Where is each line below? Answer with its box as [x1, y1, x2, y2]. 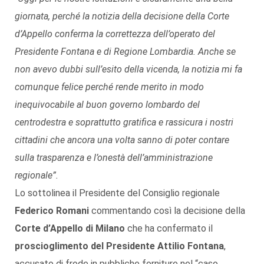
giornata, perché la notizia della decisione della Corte [15, 10, 229, 22]
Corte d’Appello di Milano [15, 222, 125, 234]
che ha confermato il [125, 222, 213, 234]
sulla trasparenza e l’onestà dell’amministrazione [15, 151, 213, 163]
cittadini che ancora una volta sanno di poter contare [15, 134, 229, 146]
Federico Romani [15, 204, 89, 216]
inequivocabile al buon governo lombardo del [15, 98, 200, 110]
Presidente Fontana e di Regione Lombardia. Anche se [15, 45, 236, 57]
